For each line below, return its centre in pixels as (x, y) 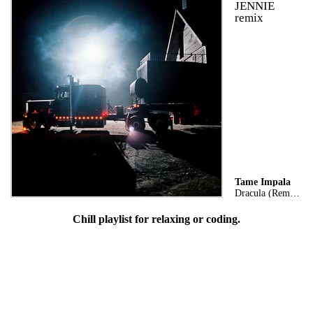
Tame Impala (262, 181)
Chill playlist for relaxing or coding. (156, 219)
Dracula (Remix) (294, 192)
